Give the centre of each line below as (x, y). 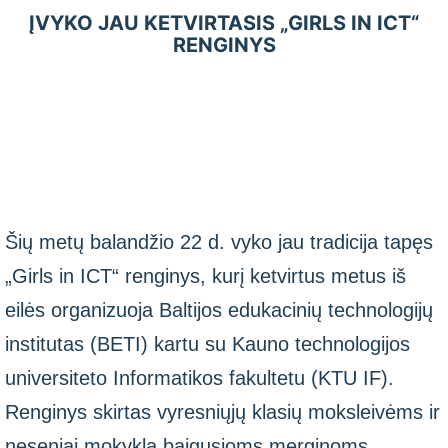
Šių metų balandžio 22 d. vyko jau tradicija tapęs (219, 242)
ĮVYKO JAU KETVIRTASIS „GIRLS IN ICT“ (224, 23)
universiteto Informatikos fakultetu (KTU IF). (199, 378)
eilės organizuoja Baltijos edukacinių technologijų (219, 310)
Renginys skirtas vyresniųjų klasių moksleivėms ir (222, 412)
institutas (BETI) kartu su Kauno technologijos (207, 344)
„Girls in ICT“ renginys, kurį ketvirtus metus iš (205, 276)
